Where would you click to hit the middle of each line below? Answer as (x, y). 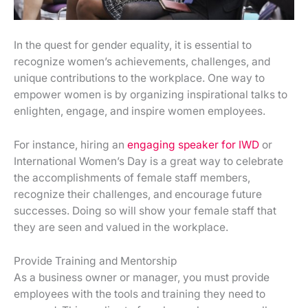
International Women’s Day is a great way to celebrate (148, 161)
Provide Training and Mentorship (95, 261)
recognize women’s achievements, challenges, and (142, 62)
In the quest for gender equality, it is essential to (133, 45)
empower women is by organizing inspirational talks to (151, 95)
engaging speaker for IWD (193, 145)
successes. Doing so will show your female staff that (145, 211)
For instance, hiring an (70, 145)
